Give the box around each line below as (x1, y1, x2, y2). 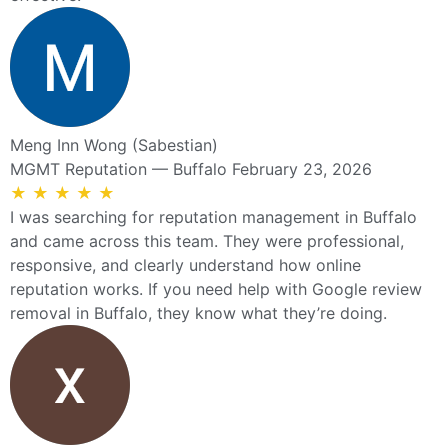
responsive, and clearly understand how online (10, 254, 361, 275)
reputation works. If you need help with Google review (10, 278, 422, 299)
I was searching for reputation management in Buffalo (10, 206, 417, 227)
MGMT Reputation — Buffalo (10, 158, 227, 179)
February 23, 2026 (232, 158, 372, 179)
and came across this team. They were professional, (10, 230, 404, 251)
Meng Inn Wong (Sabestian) (10, 134, 218, 155)
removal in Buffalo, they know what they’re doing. (10, 302, 387, 323)
